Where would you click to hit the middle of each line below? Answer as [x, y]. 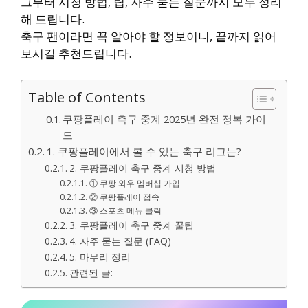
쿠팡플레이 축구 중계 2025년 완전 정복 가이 [165, 119]
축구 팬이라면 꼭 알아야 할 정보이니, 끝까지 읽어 [148, 36]
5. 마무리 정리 [100, 256]
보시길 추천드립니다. [76, 54]
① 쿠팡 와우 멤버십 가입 [134, 183]
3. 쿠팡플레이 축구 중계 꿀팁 [131, 225]
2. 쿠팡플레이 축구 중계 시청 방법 [142, 168]
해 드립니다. [53, 19]
